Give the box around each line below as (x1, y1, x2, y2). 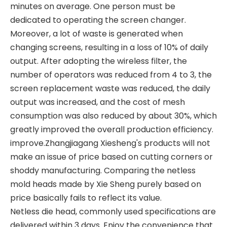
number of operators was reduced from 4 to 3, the (10, 69, 212, 81)
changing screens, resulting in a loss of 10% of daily (10, 42, 208, 53)
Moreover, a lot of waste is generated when (10, 28, 183, 40)
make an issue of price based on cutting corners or (10, 151, 213, 163)
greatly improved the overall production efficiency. (10, 124, 213, 135)
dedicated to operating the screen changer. (10, 14, 186, 26)
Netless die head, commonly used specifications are (10, 206, 216, 217)
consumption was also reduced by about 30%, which (10, 110, 217, 122)
